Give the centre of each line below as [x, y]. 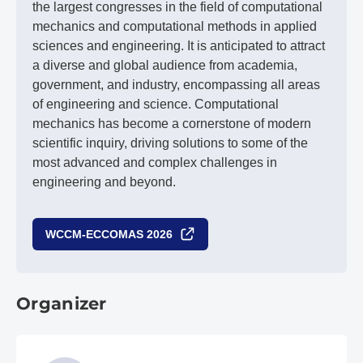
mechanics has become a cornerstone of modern [172, 123]
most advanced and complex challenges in [155, 162]
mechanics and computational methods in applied [175, 26]
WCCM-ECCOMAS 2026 [109, 234]
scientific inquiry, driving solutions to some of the [170, 143]
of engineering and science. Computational [156, 104]
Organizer [62, 303]
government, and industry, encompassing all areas [176, 84]
